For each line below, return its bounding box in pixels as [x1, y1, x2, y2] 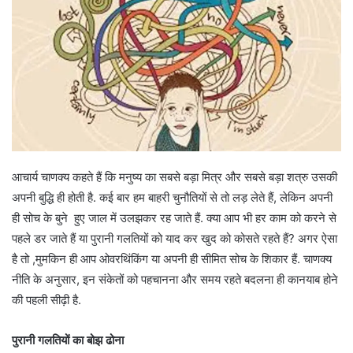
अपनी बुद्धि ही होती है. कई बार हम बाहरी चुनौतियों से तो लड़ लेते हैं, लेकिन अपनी [12, 190, 333, 206]
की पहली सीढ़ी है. [12, 292, 81, 308]
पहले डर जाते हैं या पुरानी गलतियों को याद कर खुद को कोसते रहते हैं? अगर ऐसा [12, 231, 337, 247]
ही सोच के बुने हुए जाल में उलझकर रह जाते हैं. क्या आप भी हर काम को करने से [12, 210, 336, 226]
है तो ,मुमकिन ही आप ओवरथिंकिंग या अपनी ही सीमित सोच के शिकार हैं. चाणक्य [12, 251, 332, 267]
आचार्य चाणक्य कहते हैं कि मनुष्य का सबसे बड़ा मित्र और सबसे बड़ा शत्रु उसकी [12, 169, 337, 185]
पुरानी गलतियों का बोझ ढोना [12, 333, 124, 348]
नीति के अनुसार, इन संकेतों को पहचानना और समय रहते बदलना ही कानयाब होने [12, 272, 341, 288]
